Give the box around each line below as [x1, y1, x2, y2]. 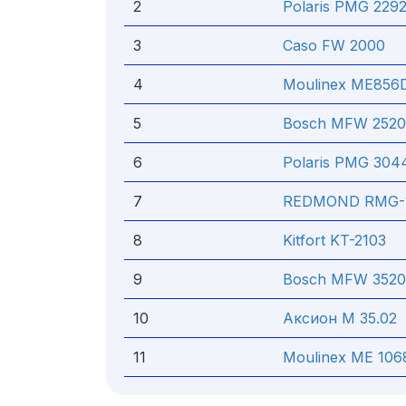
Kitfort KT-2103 [283, 231, 386, 249]
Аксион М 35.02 [283, 309, 397, 327]
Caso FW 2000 [283, 36, 385, 54]
